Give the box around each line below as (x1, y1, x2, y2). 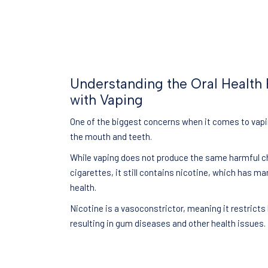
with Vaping (70, 92, 143, 108)
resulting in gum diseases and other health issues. (70, 217, 266, 229)
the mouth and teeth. (70, 130, 152, 142)
